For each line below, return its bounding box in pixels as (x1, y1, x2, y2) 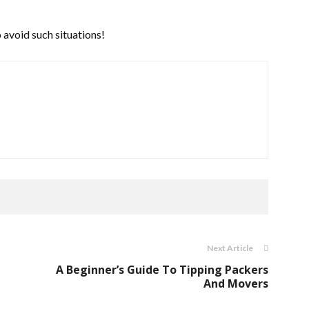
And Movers (203, 276, 268, 291)
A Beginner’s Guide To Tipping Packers (56, 262, 268, 277)
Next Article (207, 243, 253, 253)
